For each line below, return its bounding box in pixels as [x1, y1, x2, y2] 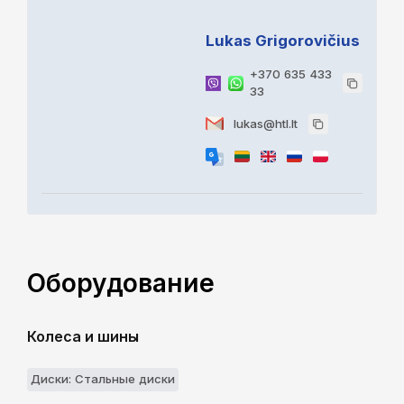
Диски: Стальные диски [30, 372, 175, 387]
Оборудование [27, 268, 215, 299]
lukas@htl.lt [234, 115, 298, 131]
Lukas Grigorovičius [206, 32, 361, 50]
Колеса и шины [27, 327, 139, 346]
